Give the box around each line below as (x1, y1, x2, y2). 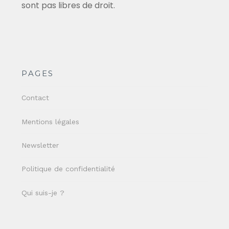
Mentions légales (21, 117, 80, 126)
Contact (21, 94, 50, 102)
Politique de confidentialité (21, 165, 116, 173)
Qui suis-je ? (21, 188, 65, 197)
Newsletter (21, 141, 59, 149)
